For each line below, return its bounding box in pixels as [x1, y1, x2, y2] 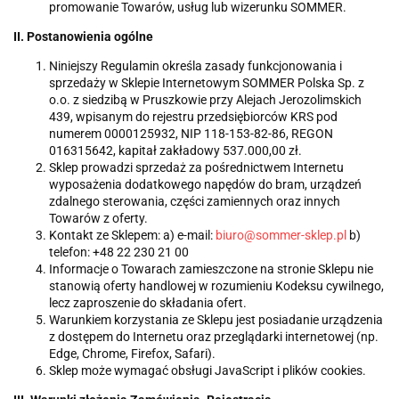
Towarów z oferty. [49, 211, 148, 226]
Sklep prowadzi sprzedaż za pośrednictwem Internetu [49, 160, 344, 175]
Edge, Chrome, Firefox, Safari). [49, 346, 216, 362]
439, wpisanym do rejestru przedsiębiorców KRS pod [49, 110, 338, 125]
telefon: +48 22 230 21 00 [49, 245, 189, 260]
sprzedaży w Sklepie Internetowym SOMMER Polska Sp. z [49, 76, 364, 91]
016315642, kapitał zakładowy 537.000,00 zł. [49, 143, 302, 159]
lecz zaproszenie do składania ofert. [49, 296, 247, 311]
